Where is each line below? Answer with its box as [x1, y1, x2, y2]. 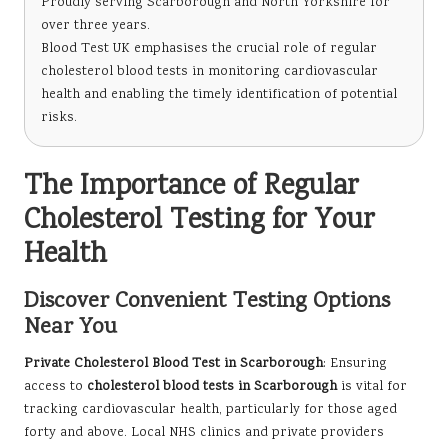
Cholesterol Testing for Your [24, 201, 375, 244]
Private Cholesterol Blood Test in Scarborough [24, 354, 323, 375]
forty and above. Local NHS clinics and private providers [24, 423, 384, 444]
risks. [41, 108, 77, 129]
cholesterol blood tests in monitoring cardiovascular [41, 62, 378, 83]
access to [24, 377, 87, 398]
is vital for [337, 377, 407, 398]
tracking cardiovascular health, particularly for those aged [24, 400, 397, 421]
